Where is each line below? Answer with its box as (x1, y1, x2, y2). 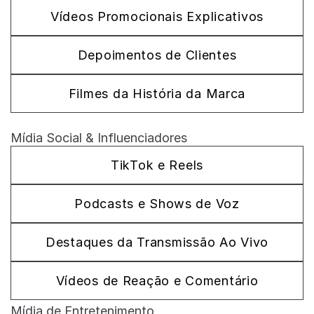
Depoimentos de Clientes (77, 48, 237, 62)
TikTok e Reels (110, 158, 204, 172)
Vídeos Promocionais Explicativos (50, 9, 264, 24)
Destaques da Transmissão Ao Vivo (45, 235, 269, 250)
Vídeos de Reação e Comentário (55, 273, 259, 288)
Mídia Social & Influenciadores (11, 130, 187, 145)
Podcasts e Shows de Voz (74, 196, 240, 211)
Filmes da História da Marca (68, 86, 246, 101)
